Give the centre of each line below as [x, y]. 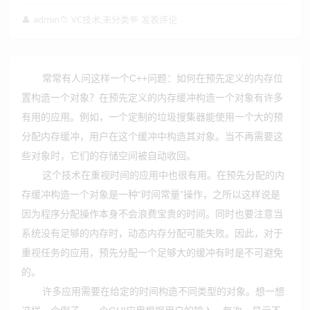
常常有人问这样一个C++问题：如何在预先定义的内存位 [163, 78]
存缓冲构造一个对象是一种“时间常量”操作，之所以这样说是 [151, 194]
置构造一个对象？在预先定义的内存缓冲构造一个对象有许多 [153, 98]
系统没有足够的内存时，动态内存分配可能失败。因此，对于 [153, 233]
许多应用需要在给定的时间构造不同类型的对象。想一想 [164, 291]
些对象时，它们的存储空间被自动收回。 [109, 156]
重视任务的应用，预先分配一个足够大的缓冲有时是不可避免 [153, 253]
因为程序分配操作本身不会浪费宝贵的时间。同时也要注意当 [153, 214]
